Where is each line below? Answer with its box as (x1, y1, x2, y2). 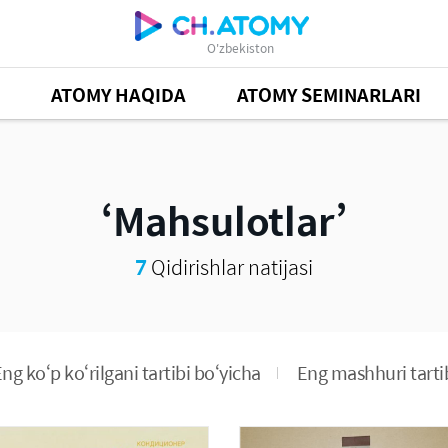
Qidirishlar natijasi (147, 251, 313, 282)
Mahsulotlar (113, 191, 335, 249)
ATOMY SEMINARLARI (237, 80, 422, 108)
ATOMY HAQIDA (51, 80, 187, 108)
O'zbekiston (206, 38, 274, 57)
